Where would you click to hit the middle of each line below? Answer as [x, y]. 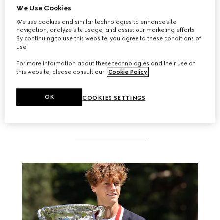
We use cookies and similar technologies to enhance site [96, 21]
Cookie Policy [128, 71]
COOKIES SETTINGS [114, 97]
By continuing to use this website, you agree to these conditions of [109, 38]
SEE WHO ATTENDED [110, 47]
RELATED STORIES [110, 116]
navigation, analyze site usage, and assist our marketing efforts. [106, 30]
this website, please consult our [61, 71]
